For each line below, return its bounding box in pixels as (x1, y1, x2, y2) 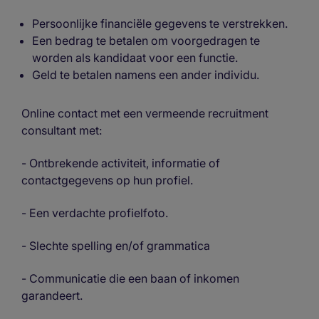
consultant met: (21, 122, 102, 137)
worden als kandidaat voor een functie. (32, 50, 238, 65)
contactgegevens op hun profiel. (21, 172, 193, 187)
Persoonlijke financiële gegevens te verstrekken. (32, 16, 288, 31)
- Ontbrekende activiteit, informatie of (21, 155, 220, 170)
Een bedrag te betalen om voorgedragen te (32, 33, 260, 48)
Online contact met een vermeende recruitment (21, 105, 268, 120)
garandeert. (21, 288, 83, 303)
